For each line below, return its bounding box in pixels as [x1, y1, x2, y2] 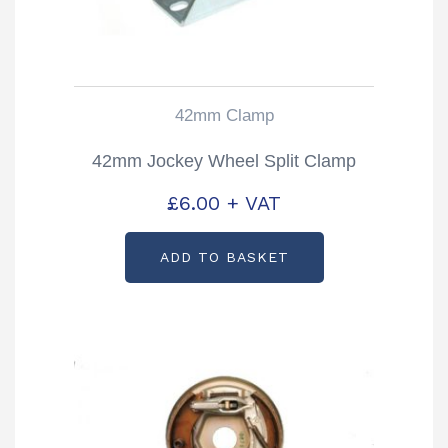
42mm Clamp [174, 105, 274, 125]
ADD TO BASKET [159, 249, 289, 266]
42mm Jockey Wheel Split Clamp [92, 150, 356, 171]
